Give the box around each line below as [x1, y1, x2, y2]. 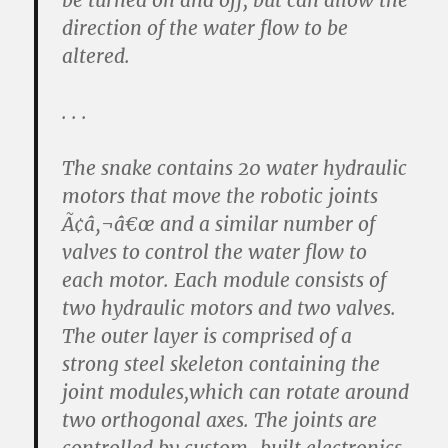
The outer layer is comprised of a [62, 324, 353, 348]
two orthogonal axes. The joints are [62, 408, 378, 432]
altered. [62, 44, 131, 68]
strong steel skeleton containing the [62, 352, 381, 376]
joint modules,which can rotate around [62, 380, 410, 404]
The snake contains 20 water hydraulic [62, 156, 408, 180]
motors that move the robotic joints [62, 184, 379, 208]
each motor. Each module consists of [62, 268, 387, 292]
